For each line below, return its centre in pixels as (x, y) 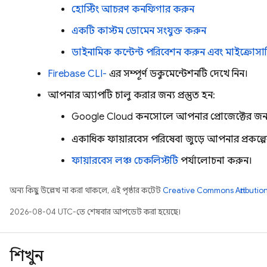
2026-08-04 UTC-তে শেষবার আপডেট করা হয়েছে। (95, 212)
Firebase (66, 74)
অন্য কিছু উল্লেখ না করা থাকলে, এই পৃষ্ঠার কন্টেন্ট (86, 190)
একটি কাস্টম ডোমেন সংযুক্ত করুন (139, 31)
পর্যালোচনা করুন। (215, 161)
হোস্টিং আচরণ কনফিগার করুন (133, 10)
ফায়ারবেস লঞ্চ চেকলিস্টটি (125, 161)
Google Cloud (102, 117)
